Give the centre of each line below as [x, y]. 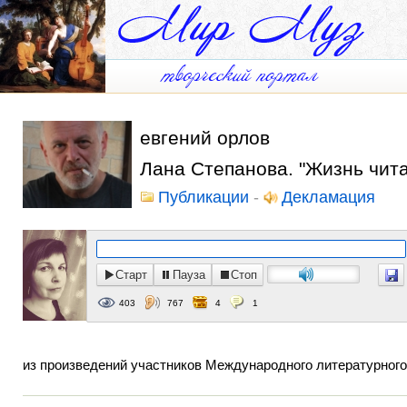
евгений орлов [205, 138]
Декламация [328, 197]
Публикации [203, 197]
